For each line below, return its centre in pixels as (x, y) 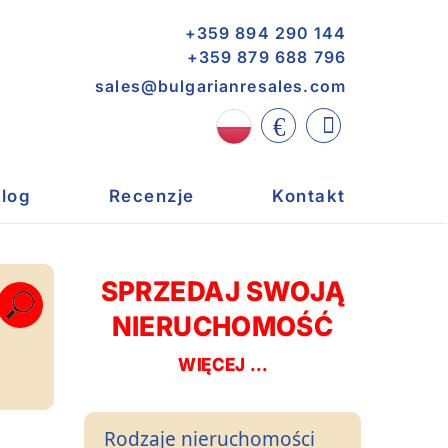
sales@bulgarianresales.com (220, 86)
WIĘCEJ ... (222, 364)
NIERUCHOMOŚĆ (222, 326)
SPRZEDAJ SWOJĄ (222, 291)
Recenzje (151, 196)
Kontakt (309, 196)
